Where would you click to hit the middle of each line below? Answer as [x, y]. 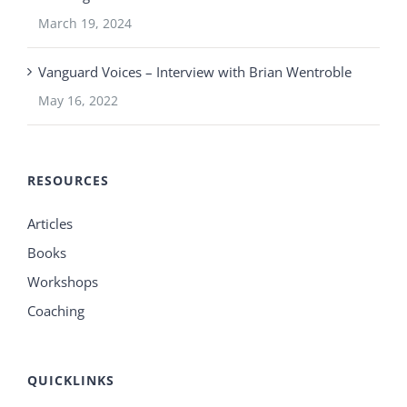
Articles [50, 223]
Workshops [63, 281]
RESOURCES [68, 180]
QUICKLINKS [71, 380]
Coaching [56, 310]
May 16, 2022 [78, 100]
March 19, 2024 [85, 23]
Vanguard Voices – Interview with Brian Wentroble [195, 71]
